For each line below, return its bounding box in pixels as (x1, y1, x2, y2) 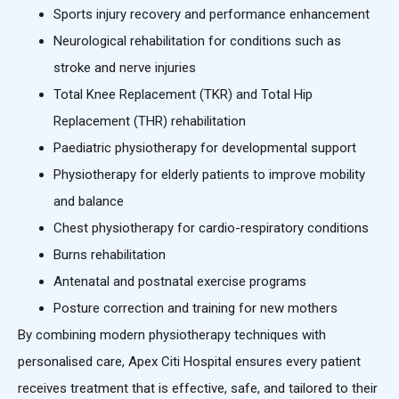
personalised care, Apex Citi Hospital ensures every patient (18, 354, 361, 370)
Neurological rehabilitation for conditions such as (53, 33, 341, 50)
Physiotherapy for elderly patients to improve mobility (53, 167, 365, 183)
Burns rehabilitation (53, 247, 166, 264)
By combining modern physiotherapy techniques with (18, 327, 326, 344)
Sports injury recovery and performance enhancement (53, 6, 370, 23)
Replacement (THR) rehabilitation (53, 113, 246, 130)
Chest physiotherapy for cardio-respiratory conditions (53, 220, 369, 237)
